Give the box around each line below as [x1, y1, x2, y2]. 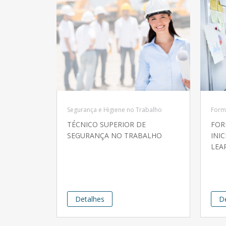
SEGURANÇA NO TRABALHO [67, 131, 162, 141]
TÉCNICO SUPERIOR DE [67, 120, 146, 130]
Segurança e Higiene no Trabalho [67, 105, 162, 115]
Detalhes [75, 194, 104, 204]
